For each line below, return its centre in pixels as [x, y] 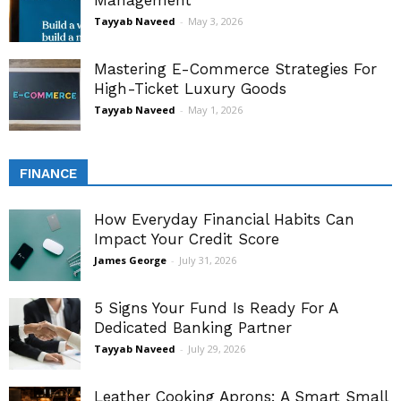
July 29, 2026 [217, 349]
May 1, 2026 [215, 110]
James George [130, 260]
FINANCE [48, 174]
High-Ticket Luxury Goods [190, 89]
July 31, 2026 [208, 260]
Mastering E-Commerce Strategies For [235, 69]
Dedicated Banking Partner [193, 328]
